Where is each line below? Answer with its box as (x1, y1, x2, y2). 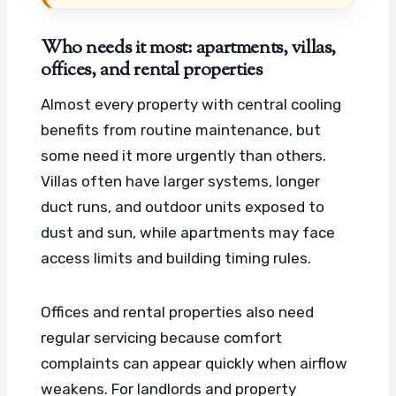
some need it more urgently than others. (41, 146, 326, 164)
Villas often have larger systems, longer (41, 171, 320, 190)
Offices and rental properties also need (41, 302, 314, 321)
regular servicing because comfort (41, 328, 282, 346)
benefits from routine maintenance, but (41, 120, 321, 139)
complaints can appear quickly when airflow (41, 354, 347, 372)
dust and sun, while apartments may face (41, 223, 335, 241)
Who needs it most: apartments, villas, (41, 35, 336, 63)
